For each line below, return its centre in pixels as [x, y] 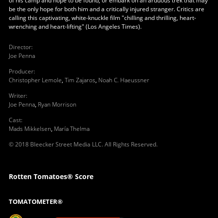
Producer [21, 71]
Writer [17, 95]
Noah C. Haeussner [124, 80]
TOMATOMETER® [36, 201]
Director [20, 47]
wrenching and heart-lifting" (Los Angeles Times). [75, 26]
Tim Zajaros [80, 80]
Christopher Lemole [35, 80]
